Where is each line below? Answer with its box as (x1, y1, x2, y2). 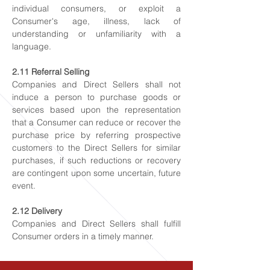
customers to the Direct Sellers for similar (12, 142, 181, 153)
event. (12, 180, 36, 191)
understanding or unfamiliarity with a (12, 28, 181, 39)
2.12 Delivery (12, 206, 62, 216)
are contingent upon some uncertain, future (12, 168, 181, 178)
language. (12, 41, 51, 52)
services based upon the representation (12, 104, 181, 115)
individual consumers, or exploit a (12, 3, 181, 14)
